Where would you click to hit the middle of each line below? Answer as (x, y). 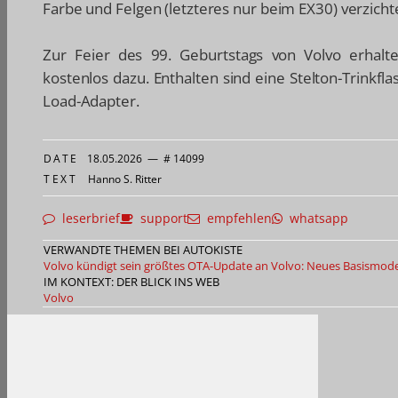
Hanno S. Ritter (124, 179)
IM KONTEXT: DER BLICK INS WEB (131, 282)
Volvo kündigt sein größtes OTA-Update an (156, 266)
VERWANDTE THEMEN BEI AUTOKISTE (143, 250)
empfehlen (236, 219)
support (160, 219)
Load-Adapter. (91, 101)
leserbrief (88, 219)
